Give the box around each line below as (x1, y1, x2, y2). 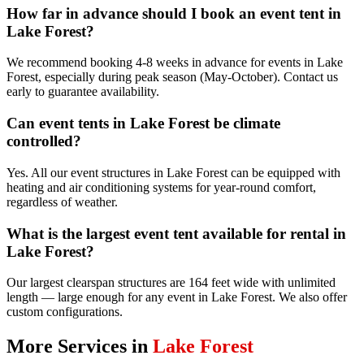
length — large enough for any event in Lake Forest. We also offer (6, 290, 347, 305)
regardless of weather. (6, 194, 118, 209)
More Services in (6, 336, 153, 357)
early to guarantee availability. (6, 84, 159, 99)
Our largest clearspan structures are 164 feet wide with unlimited (6, 275, 336, 290)
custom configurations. (6, 305, 123, 319)
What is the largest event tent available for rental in (6, 224, 346, 242)
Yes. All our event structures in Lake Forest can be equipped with (6, 165, 340, 180)
